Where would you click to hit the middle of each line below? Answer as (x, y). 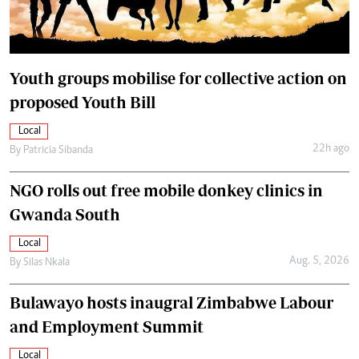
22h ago (331, 149)
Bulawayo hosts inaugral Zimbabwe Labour (171, 302)
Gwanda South (65, 214)
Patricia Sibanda (58, 150)
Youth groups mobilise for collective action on (178, 78)
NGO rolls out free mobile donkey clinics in (166, 190)
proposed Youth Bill (83, 102)
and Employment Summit (107, 326)
